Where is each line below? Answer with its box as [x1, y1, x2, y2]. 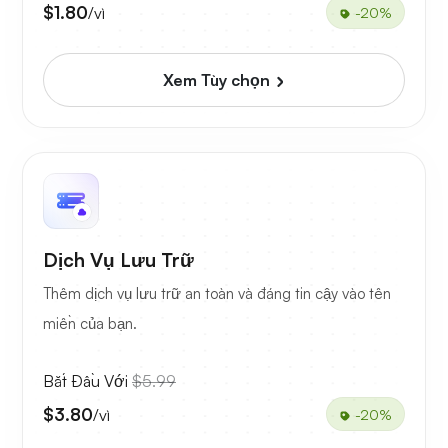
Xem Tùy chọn [162, 70, 274, 91]
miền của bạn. [43, 314, 137, 334]
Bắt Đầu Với [43, 371, 132, 392]
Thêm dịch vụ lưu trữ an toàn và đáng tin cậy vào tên [43, 284, 391, 304]
